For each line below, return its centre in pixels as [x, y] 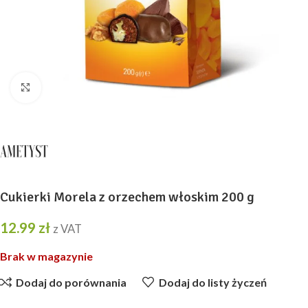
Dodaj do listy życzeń [212, 282]
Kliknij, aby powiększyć [94, 88]
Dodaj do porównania [71, 282]
